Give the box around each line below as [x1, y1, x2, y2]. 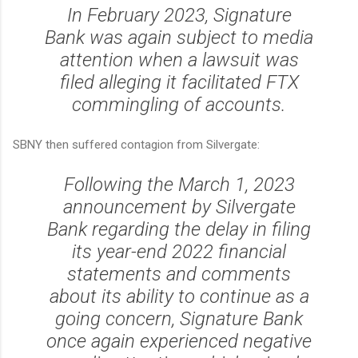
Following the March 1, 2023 [63, 173, 295, 197]
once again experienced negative [46, 330, 312, 353]
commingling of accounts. [72, 93, 286, 117]
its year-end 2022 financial [72, 241, 286, 264]
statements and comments [67, 263, 291, 286]
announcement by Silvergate [62, 196, 296, 219]
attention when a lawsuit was [59, 49, 299, 72]
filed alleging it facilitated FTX [59, 71, 299, 94]
